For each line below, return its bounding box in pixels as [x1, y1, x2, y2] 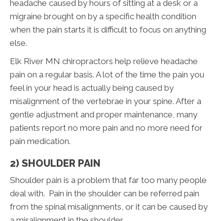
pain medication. [10, 136, 71, 146]
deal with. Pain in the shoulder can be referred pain [10, 188, 199, 198]
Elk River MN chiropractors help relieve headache [10, 56, 198, 66]
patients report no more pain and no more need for [10, 122, 203, 133]
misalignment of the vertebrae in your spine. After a [10, 96, 201, 106]
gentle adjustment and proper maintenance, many [10, 109, 197, 119]
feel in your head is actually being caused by [10, 82, 174, 93]
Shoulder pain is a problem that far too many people [10, 175, 207, 185]
